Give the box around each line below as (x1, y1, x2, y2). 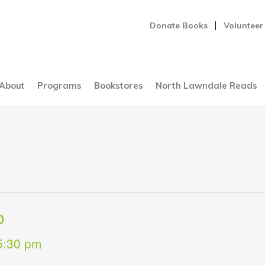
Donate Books (150, 20, 208, 31)
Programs (37, 80, 82, 92)
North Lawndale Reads (155, 80, 257, 92)
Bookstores (93, 80, 143, 92)
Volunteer (223, 20, 263, 31)
